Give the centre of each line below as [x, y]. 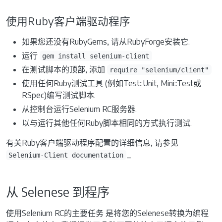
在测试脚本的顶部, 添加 [64, 69]
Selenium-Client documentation [66, 155]
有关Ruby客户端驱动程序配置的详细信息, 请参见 [92, 142]
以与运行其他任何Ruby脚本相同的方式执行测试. [107, 123]
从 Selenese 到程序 [58, 192]
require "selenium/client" [159, 70]
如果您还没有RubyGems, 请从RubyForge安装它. [106, 41]
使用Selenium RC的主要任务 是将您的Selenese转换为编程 [107, 213]
